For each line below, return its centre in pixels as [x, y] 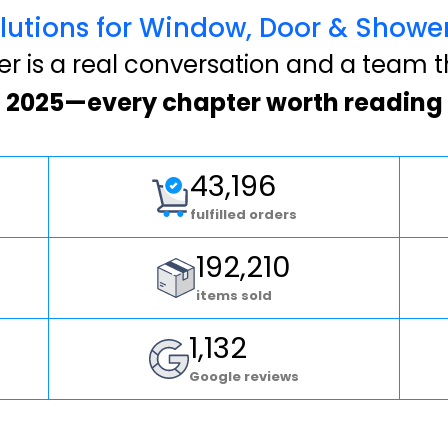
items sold [234, 295]
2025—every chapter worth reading [224, 102]
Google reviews [243, 376]
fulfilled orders [244, 214]
